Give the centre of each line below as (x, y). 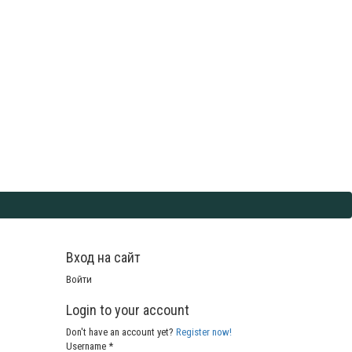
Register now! (203, 332)
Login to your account (127, 310)
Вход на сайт (103, 258)
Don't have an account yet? (121, 332)
